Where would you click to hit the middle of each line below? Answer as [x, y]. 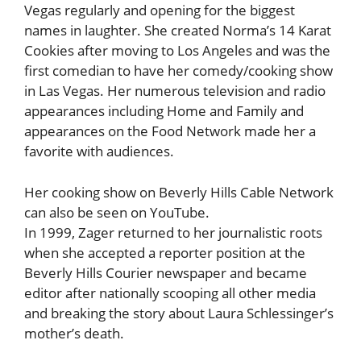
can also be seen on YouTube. [117, 212]
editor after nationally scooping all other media [170, 293]
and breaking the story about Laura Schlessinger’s [179, 313]
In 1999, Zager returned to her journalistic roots [173, 232]
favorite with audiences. [99, 151]
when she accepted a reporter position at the [165, 252]
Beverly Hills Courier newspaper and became [166, 272]
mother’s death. [74, 333]
